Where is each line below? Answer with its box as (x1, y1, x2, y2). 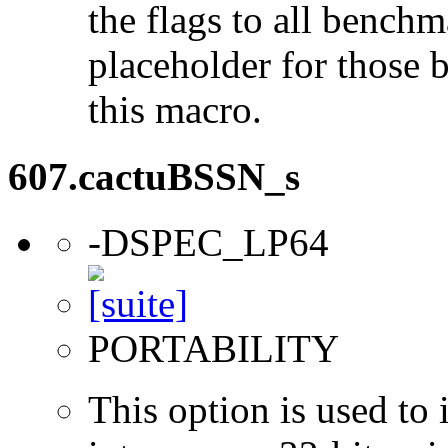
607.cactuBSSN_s (8, 154, 300, 198)
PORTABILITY (88, 326, 339, 370)
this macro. (88, 88, 262, 132)
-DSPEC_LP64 (88, 220, 329, 264)
